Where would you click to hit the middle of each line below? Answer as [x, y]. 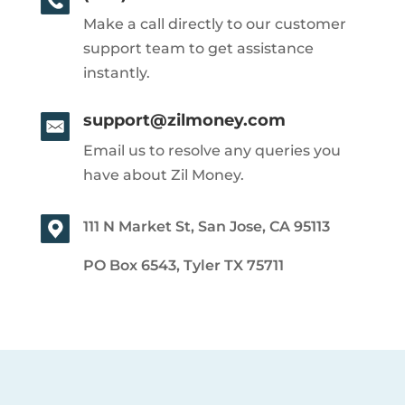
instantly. [116, 72]
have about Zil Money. [163, 174]
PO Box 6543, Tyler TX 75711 [183, 265]
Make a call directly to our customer [214, 24]
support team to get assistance [198, 48]
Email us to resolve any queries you [212, 150]
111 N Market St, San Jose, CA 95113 [206, 226]
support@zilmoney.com [184, 120]
